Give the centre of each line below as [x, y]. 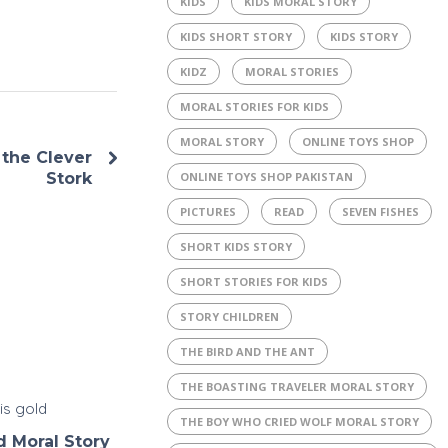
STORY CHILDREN [229, 316]
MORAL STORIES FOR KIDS [254, 106]
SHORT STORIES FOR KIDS [253, 281]
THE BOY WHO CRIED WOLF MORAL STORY [299, 421]
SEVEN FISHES [380, 211]
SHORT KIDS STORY [235, 246]
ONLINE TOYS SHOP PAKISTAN [266, 176]
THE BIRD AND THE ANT [247, 351]
